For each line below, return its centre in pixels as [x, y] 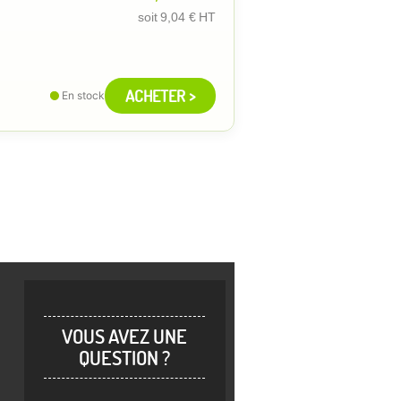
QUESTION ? [125, 358]
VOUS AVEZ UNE [125, 336]
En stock [83, 95]
